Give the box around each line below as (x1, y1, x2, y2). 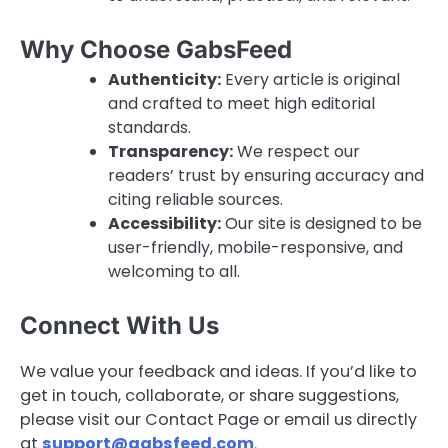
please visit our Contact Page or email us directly (20, 408, 417, 432)
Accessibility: (108, 212, 221, 236)
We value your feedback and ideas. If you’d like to (20, 360, 417, 384)
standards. (108, 116, 191, 140)
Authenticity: (108, 68, 221, 92)
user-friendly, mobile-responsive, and (108, 236, 403, 260)
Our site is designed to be (221, 212, 422, 236)
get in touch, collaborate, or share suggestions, (20, 384, 399, 408)
